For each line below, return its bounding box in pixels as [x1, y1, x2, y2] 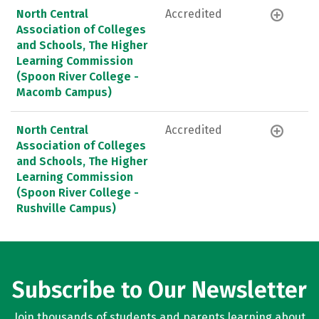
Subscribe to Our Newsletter [12, 276, 307, 303]
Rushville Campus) [16, 201, 116, 215]
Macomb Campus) [16, 85, 112, 99]
